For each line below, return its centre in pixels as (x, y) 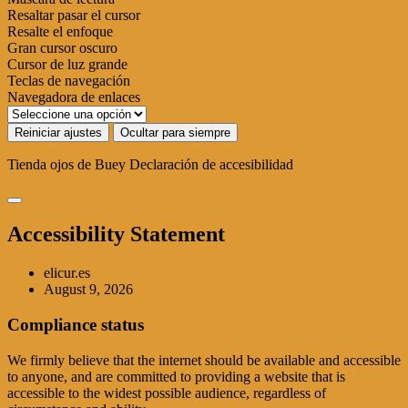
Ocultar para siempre (175, 133)
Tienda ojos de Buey (66, 165)
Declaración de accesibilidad (211, 165)
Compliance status (76, 324)
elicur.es (67, 273)
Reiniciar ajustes (58, 133)
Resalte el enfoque (60, 32)
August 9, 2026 (88, 290)
